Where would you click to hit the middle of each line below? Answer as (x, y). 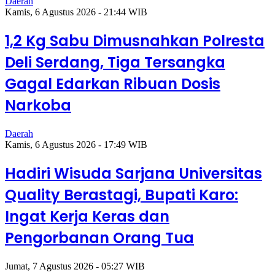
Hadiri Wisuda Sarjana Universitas (134, 174)
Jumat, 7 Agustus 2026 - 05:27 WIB (75, 266)
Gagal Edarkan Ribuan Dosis (113, 84)
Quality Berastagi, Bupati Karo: (122, 195)
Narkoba (38, 106)
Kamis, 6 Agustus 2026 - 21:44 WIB (76, 12)
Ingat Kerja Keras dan (87, 217)
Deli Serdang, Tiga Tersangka (115, 63)
